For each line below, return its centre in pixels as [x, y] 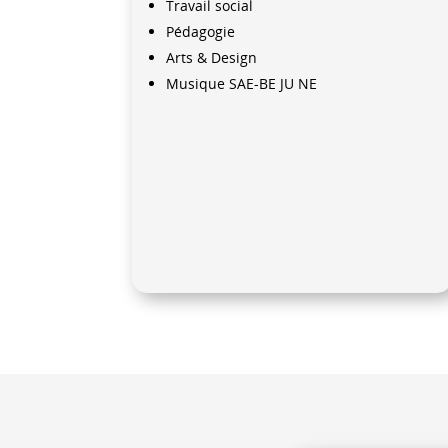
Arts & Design [211, 58]
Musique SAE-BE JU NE [241, 84]
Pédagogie [200, 32]
